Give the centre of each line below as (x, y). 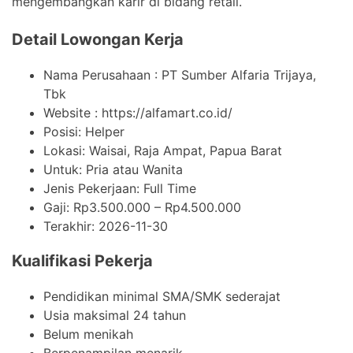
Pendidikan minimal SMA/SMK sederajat (162, 296)
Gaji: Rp (66, 207)
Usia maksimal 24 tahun (115, 315)
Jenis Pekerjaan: (93, 188)
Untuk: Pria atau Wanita (113, 169)
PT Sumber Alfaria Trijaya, (239, 74)
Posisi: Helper (84, 131)
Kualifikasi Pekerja (82, 260)
